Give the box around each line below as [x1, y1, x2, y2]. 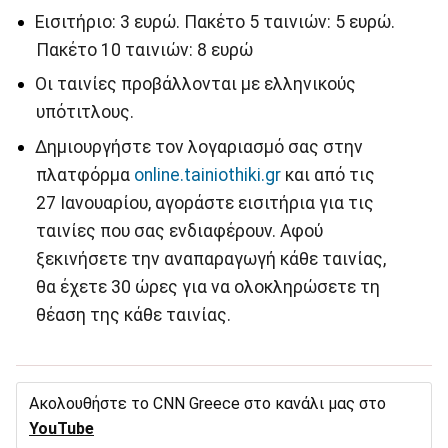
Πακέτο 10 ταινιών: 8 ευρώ [35, 39, 253, 60]
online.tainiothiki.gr [133, 165, 281, 186]
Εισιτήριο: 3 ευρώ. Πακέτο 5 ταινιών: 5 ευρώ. [34, 11, 395, 32]
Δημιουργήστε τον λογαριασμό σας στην [34, 137, 363, 158]
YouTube [29, 419, 94, 439]
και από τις [280, 165, 375, 186]
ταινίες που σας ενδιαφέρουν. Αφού [35, 221, 323, 242]
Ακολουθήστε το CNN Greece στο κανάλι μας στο [29, 394, 386, 414]
